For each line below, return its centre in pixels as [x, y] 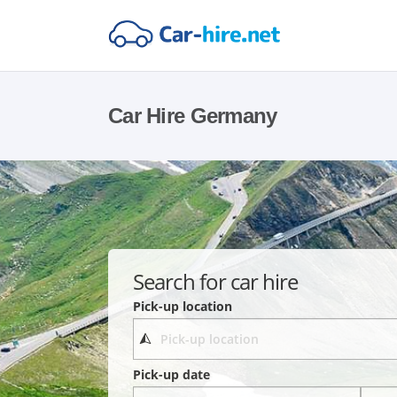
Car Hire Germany [193, 116]
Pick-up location [183, 306]
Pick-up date [172, 375]
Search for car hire [216, 281]
